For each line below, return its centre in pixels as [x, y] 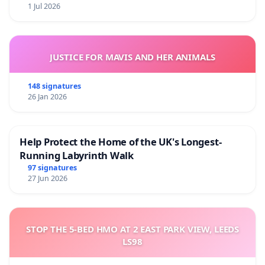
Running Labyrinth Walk [77, 155]
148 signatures [54, 86]
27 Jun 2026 [47, 178]
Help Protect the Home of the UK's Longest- [121, 141]
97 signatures [52, 167]
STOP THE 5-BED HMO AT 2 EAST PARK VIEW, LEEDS [132, 229]
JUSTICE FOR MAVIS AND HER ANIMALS [132, 56]
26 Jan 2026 [47, 96]
